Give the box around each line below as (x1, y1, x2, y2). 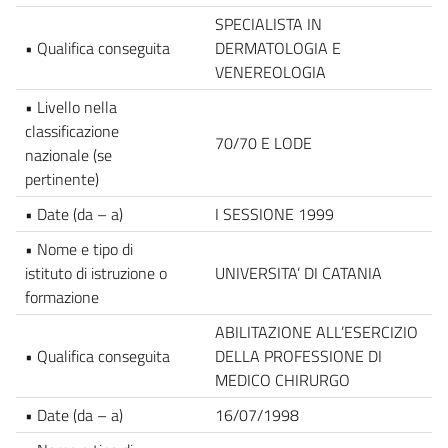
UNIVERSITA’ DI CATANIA (215, 260, 382, 285)
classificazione (25, 118, 119, 143)
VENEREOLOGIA (215, 59, 326, 84)
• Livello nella (25, 94, 117, 119)
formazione (25, 284, 99, 309)
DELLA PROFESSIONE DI (215, 343, 382, 368)
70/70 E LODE (215, 130, 312, 155)
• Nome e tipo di (25, 236, 133, 261)
